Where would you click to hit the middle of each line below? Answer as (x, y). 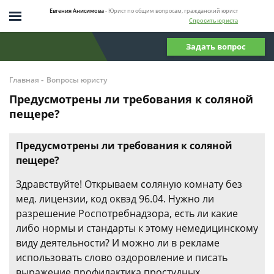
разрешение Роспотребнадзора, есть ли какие (127, 213)
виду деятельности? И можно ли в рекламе (118, 243)
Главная (24, 80)
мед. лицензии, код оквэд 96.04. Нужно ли (115, 199)
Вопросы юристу (77, 80)
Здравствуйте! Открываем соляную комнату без (129, 184)
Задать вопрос (216, 46)
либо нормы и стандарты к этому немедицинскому (137, 228)
